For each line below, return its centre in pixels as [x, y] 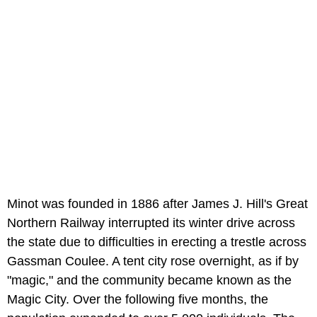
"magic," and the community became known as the [149, 280]
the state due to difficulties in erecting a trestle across [157, 242]
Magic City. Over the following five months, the [138, 299]
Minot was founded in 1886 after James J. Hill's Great [157, 203]
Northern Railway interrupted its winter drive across [151, 223]
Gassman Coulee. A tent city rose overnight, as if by [153, 261]
